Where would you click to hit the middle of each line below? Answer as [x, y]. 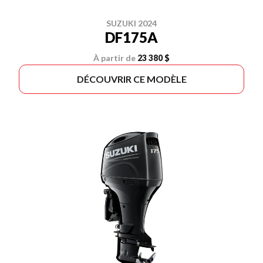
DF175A [131, 37]
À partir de [114, 58]
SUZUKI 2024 [131, 23]
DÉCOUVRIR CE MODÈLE [131, 79]
